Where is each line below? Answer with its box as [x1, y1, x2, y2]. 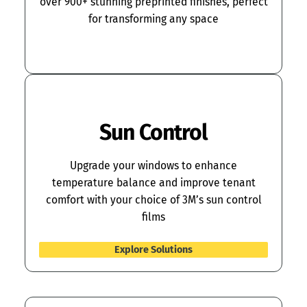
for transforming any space [88, 12, 219, 26]
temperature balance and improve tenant [51, 176, 256, 190]
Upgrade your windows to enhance [70, 159, 237, 173]
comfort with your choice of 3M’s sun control [45, 193, 262, 207]
